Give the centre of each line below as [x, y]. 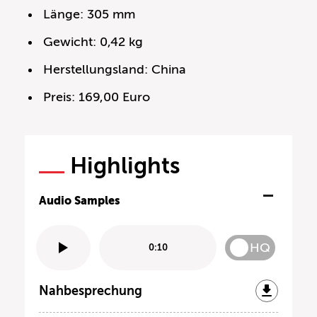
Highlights [125, 165]
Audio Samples [80, 200]
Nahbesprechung [91, 290]
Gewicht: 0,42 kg [93, 41]
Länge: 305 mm [90, 14]
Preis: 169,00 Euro [97, 97]
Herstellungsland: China [115, 69]
